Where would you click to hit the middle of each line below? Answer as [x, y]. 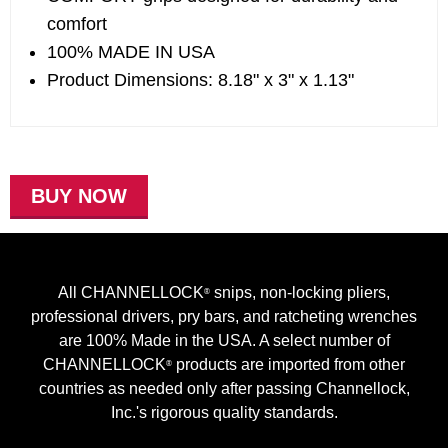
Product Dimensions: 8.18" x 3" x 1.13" [200, 80]
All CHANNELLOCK [131, 292]
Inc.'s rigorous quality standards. [224, 412]
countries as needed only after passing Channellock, [224, 388]
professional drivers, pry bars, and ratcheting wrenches [224, 316]
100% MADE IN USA [131, 52]
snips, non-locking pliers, [300, 292]
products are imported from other [288, 364]
